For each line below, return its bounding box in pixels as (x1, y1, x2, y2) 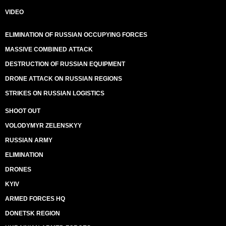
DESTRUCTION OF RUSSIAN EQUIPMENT (5, 61, 125, 68)
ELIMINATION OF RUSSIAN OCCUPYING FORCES (5, 31, 147, 38)
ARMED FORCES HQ (5, 195, 65, 202)
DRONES (5, 166, 31, 173)
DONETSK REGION (5, 210, 60, 217)
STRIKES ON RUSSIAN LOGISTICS (5, 90, 104, 97)
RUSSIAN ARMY (5, 137, 52, 144)
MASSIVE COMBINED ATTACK (5, 46, 93, 53)
